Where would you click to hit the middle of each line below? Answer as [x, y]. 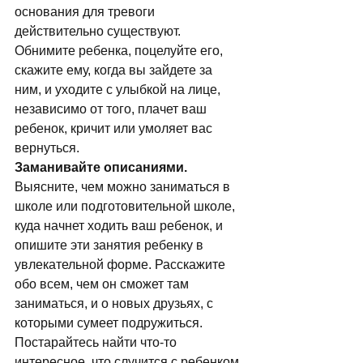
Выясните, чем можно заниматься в [124, 187]
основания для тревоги [86, 12]
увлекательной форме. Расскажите [122, 265]
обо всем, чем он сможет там [103, 284]
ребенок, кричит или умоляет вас [115, 128]
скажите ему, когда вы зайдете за [115, 70]
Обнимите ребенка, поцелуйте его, [120, 51]
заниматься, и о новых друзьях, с [115, 303]
